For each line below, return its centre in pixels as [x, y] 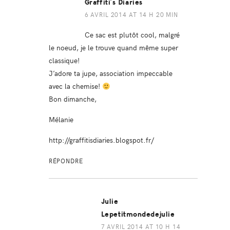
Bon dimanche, [72, 99]
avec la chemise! [75, 86]
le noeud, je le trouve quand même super [113, 47]
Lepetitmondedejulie [138, 215]
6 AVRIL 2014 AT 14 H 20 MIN [131, 15]
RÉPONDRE [66, 161]
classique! [64, 60]
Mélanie [61, 119]
